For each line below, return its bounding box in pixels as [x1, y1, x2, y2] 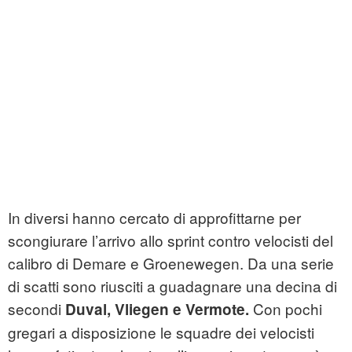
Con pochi [249, 298, 322, 320]
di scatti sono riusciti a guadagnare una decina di [8, 275, 337, 297]
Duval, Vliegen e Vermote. [61, 299, 249, 321]
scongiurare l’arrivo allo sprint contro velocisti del [8, 229, 333, 251]
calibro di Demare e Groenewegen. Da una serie [8, 252, 334, 274]
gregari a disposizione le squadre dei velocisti [8, 321, 314, 343]
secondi [8, 298, 61, 320]
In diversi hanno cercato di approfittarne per [8, 207, 301, 229]
